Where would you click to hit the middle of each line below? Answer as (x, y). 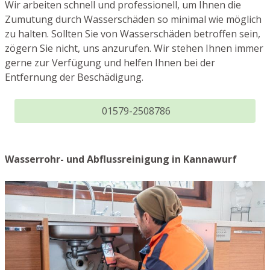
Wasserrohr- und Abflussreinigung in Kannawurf (121, 159)
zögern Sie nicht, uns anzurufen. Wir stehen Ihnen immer (134, 48)
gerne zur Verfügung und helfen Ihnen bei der (110, 62)
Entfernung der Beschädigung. (74, 77)
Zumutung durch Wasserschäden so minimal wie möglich (133, 19)
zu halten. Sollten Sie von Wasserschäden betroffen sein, (133, 33)
